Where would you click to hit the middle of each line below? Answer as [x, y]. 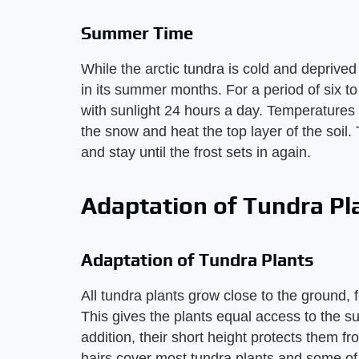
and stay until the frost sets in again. [196, 152]
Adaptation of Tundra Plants [198, 260]
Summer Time [137, 33]
